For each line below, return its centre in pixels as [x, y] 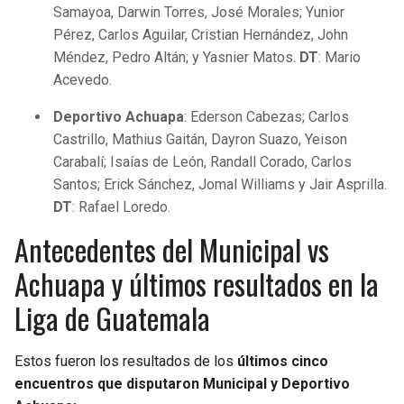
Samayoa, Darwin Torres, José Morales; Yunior [199, 13]
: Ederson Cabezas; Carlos [267, 117]
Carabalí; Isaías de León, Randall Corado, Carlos [203, 162]
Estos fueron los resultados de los [126, 362]
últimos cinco [283, 362]
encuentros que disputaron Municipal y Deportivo [182, 384]
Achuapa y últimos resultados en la [197, 284]
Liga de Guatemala [112, 318]
